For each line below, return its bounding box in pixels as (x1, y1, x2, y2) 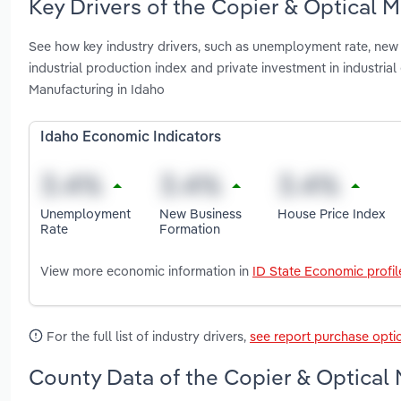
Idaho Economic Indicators (40, 131, 221, 146)
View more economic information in (40, 262, 252, 280)
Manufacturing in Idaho (29, 81, 165, 98)
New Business (158, 204, 242, 222)
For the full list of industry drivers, (43, 328, 250, 346)
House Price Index (277, 204, 387, 222)
